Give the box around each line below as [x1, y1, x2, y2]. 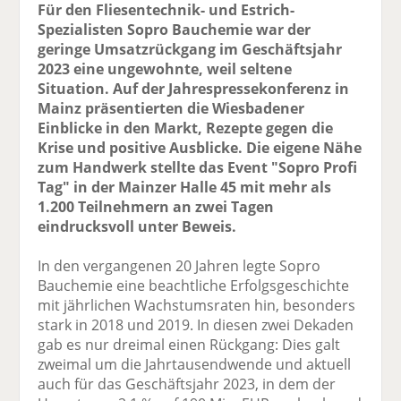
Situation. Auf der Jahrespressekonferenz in [38, 79, 350, 99]
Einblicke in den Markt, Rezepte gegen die [38, 118, 334, 139]
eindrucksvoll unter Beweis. [38, 217, 237, 237]
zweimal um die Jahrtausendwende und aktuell [38, 354, 352, 375]
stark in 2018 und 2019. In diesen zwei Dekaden [38, 315, 354, 336]
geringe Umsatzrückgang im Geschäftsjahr [38, 39, 343, 60]
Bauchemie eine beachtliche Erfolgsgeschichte [38, 276, 350, 296]
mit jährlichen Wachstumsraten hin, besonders [38, 295, 356, 316]
